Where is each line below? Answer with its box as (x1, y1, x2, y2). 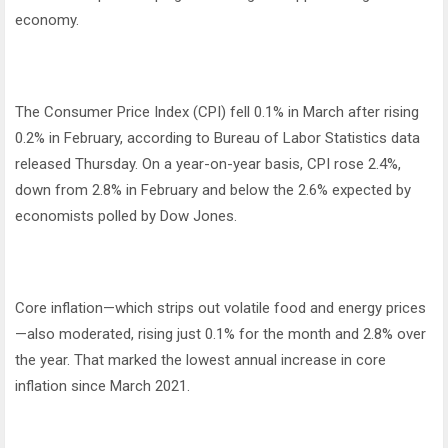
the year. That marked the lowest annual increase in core (15, 351, 386, 370)
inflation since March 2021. (15, 377, 190, 396)
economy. (15, 11, 79, 30)
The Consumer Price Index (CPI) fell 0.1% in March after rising (15, 103, 419, 122)
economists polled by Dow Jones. (15, 207, 237, 226)
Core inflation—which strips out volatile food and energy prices (15, 299, 426, 318)
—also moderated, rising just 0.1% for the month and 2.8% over (15, 325, 426, 344)
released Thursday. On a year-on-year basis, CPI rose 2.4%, (15, 155, 401, 174)
